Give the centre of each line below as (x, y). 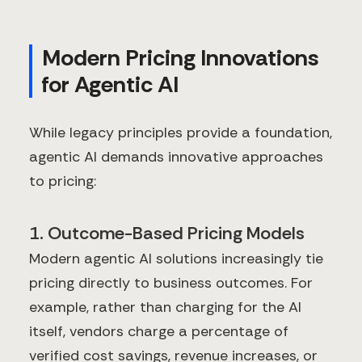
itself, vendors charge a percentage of (159, 332)
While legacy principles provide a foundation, (181, 133)
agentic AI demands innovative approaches (176, 157)
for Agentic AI (110, 85)
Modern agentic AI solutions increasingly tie (176, 259)
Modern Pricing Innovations (181, 58)
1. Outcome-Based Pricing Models (167, 234)
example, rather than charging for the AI (165, 307)
